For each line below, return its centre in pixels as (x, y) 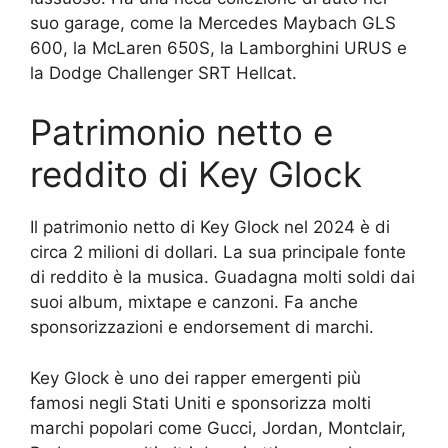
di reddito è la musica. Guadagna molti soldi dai (222, 277)
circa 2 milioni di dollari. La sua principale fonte (218, 252)
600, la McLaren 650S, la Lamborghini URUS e (218, 47)
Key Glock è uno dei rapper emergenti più (195, 377)
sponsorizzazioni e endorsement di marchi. (202, 327)
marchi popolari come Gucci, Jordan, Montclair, (218, 427)
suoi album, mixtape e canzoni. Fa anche (194, 302)
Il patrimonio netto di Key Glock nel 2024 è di (210, 227)
